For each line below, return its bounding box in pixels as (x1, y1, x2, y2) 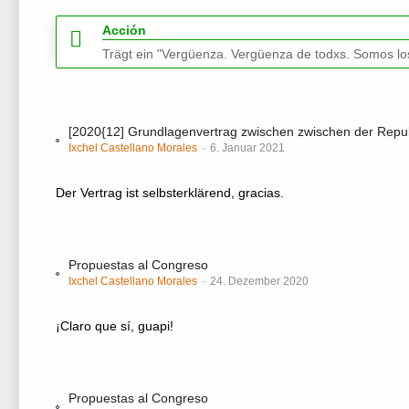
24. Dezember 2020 (210, 275, 309, 288)
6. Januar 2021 (210, 142, 285, 154)
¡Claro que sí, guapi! (56, 319, 173, 333)
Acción (102, 23, 146, 37)
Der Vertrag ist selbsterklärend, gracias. (56, 185, 284, 200)
